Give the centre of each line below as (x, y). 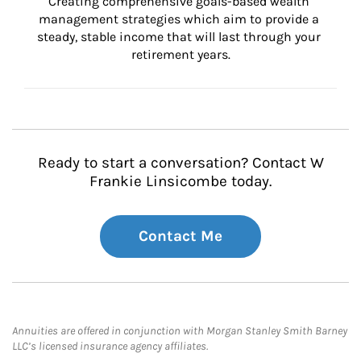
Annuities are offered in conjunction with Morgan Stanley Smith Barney (180, 331)
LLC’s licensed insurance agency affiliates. (110, 346)
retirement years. (180, 54)
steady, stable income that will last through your (180, 37)
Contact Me (180, 236)
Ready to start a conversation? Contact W (180, 163)
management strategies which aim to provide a (180, 19)
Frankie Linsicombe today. (180, 181)
